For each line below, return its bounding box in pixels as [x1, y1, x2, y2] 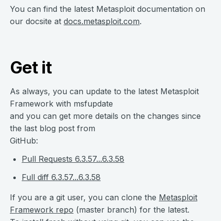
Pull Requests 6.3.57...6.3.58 [22, 154, 124, 164]
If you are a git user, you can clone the [10, 192, 159, 202]
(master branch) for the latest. [74, 205, 189, 215]
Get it [10, 57, 52, 77]
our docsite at [10, 16, 64, 26]
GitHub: [10, 136, 38, 146]
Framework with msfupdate [10, 99, 113, 109]
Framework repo [10, 205, 74, 215]
